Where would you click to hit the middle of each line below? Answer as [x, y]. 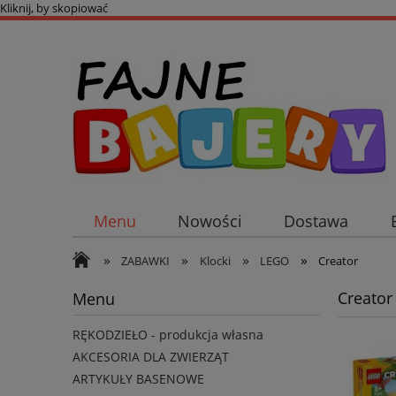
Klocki [215, 261]
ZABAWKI [146, 261]
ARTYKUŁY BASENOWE [138, 379]
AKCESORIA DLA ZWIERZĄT [151, 357]
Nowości [209, 221]
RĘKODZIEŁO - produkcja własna [168, 335]
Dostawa [316, 221]
